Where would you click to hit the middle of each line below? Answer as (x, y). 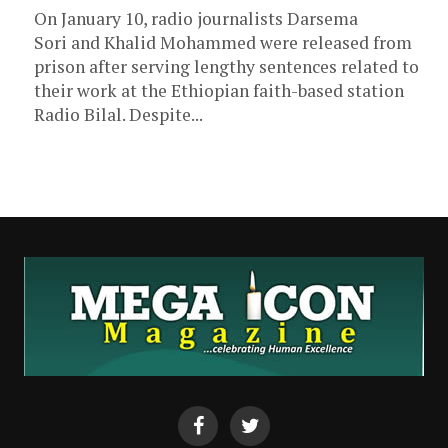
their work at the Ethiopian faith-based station (219, 90)
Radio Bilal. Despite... (118, 114)
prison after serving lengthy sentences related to (226, 66)
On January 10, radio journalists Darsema (196, 18)
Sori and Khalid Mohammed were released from (223, 42)
